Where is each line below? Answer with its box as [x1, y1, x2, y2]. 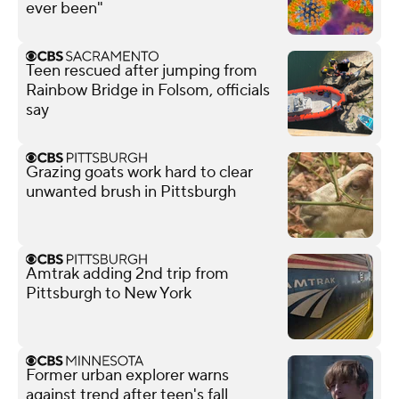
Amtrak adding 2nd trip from [26, 263, 229, 284]
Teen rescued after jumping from [26, 60, 257, 81]
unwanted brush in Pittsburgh [26, 181, 236, 202]
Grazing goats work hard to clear [26, 161, 253, 183]
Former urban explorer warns [26, 364, 229, 386]
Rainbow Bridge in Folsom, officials [26, 79, 270, 101]
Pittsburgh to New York [26, 282, 191, 304]
